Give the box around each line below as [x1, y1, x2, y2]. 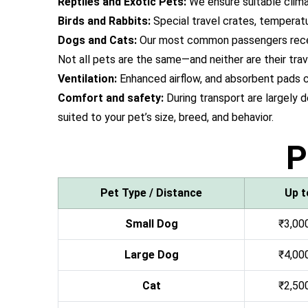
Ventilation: [58, 72, 117, 85]
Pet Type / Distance [100, 186, 202, 199]
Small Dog [124, 217, 178, 230]
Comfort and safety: [58, 91, 164, 104]
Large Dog [124, 248, 179, 261]
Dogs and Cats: [58, 34, 137, 47]
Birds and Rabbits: [58, 14, 151, 27]
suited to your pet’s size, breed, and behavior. [58, 111, 274, 124]
